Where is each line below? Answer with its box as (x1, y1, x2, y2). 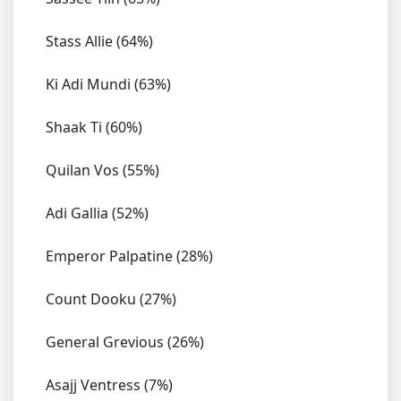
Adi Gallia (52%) (46, 203, 149, 224)
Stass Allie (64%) (46, 31, 153, 52)
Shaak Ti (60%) (46, 117, 142, 138)
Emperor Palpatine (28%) (46, 246, 213, 267)
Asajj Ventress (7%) (46, 375, 173, 396)
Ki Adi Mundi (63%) (46, 74, 171, 95)
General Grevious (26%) (46, 332, 204, 353)
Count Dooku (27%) (46, 289, 176, 310)
